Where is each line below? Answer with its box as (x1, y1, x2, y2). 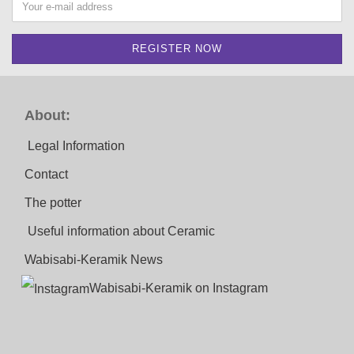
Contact (24, 167, 68, 181)
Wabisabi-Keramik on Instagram (89, 281, 268, 295)
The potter (24, 195, 81, 209)
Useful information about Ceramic (28, 224, 215, 238)
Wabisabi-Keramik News (24, 252, 163, 266)
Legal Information (28, 138, 125, 153)
